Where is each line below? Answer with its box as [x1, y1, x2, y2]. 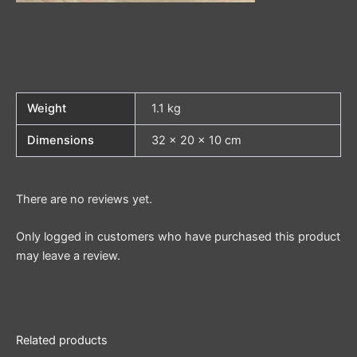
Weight [27, 100, 67, 116]
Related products [16, 332, 108, 347]
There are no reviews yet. [16, 191, 152, 206]
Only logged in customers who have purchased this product [16, 229, 340, 244]
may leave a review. [16, 248, 120, 263]
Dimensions [27, 132, 95, 147]
